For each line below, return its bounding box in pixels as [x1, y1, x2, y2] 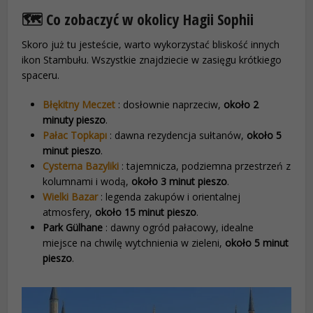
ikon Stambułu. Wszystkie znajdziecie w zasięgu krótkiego [22, 53, 282, 66]
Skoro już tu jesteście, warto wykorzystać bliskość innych [22, 38, 280, 51]
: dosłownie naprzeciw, [115, 98, 224, 111]
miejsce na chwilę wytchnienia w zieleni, [43, 236, 226, 249]
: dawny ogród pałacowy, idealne [103, 221, 254, 234]
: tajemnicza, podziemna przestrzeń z [119, 159, 291, 173]
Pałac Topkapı [43, 129, 108, 142]
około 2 [224, 98, 259, 111]
